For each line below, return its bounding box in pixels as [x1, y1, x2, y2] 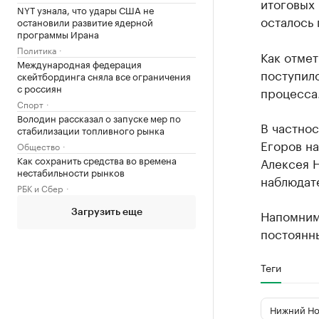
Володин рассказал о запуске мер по [17, 110, 181, 125]
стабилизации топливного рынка [17, 122, 164, 137]
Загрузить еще [70, 207, 142, 217]
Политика [17, 43, 56, 56]
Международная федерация [17, 56, 142, 70]
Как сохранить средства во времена [17, 152, 177, 167]
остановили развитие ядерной [17, 14, 153, 28]
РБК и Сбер [17, 181, 63, 194]
